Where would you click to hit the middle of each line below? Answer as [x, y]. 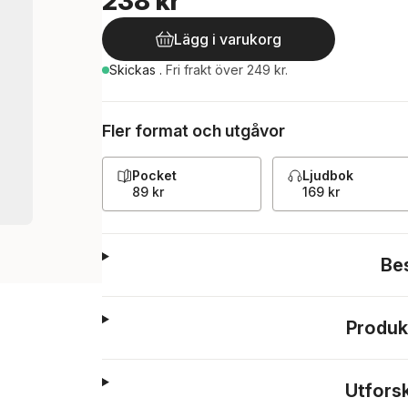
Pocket [154, 175]
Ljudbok [328, 175]
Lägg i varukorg [228, 39]
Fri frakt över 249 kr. [227, 70]
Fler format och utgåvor [194, 131]
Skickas [134, 70]
